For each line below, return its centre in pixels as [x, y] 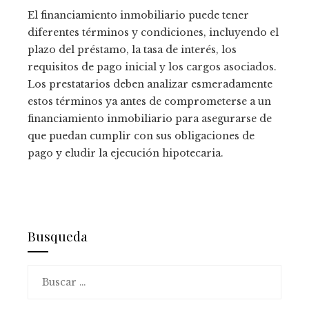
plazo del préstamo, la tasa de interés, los [132, 50]
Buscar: [46, 273]
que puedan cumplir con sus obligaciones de [141, 136]
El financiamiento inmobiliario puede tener [138, 15]
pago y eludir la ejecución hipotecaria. [126, 153]
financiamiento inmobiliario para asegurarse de [150, 119]
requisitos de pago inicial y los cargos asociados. [152, 67]
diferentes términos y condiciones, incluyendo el [153, 32]
